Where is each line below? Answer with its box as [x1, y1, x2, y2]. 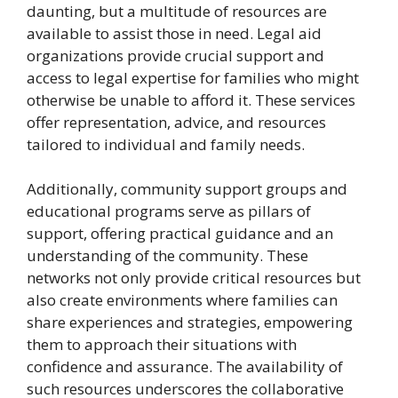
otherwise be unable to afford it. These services [27, 89, 355, 110]
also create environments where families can [27, 290, 338, 311]
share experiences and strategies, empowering [27, 312, 353, 333]
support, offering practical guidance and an [27, 223, 333, 244]
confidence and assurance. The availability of [27, 356, 343, 378]
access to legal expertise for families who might [27, 67, 359, 88]
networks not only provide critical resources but [27, 267, 361, 289]
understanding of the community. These [27, 245, 308, 267]
